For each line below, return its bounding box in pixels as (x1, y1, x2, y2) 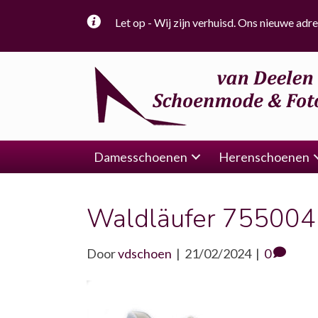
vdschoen (118, 246, 172, 261)
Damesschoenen (94, 149, 187, 165)
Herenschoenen (219, 149, 309, 165)
